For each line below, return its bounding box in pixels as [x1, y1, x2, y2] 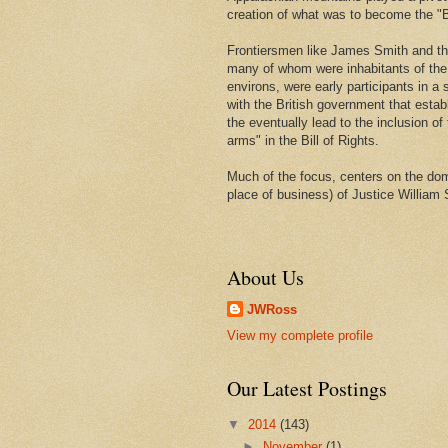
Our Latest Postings [227, 375, 387, 403]
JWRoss [247, 301, 297, 317]
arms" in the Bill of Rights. [227, 132, 379, 148]
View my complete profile [227, 328, 373, 344]
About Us [227, 263, 304, 291]
